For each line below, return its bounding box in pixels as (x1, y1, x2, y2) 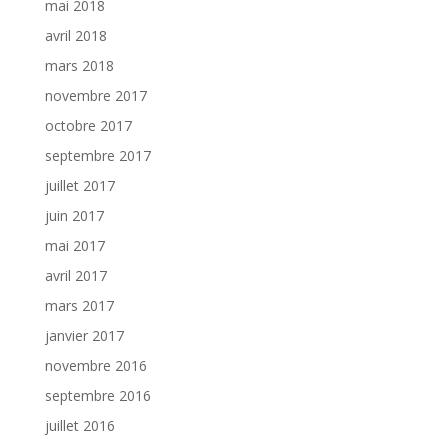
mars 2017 (44, 295, 114, 315)
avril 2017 (44, 265, 107, 285)
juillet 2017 (44, 175, 115, 195)
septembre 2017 (44, 145, 151, 165)
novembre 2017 (44, 85, 147, 105)
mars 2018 (44, 55, 114, 75)
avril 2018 (44, 25, 107, 45)
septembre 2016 (44, 385, 151, 405)
